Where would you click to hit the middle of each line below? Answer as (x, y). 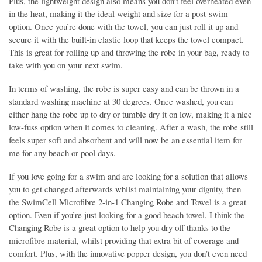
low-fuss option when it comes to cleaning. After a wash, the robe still (131, 127)
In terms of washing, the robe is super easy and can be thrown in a (124, 88)
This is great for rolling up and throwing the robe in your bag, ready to (129, 52)
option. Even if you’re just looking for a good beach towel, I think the (127, 214)
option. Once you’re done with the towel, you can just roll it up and (123, 26)
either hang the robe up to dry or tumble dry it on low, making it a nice (130, 114)
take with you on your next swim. (66, 65)
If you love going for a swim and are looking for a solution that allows (128, 176)
